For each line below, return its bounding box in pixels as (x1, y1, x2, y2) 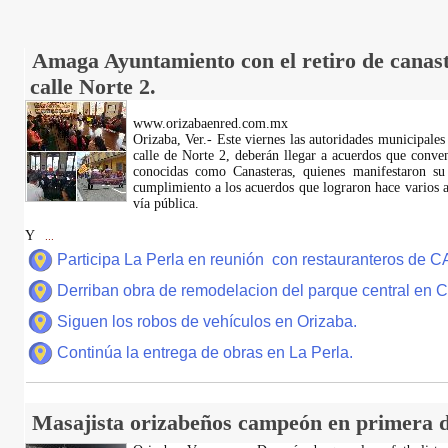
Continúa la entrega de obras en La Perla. (56, 344, 353, 361)
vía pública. (132, 196, 199, 211)
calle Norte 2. (29, 74, 156, 99)
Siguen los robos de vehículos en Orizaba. (56, 313, 357, 330)
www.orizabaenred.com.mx (132, 116, 288, 131)
